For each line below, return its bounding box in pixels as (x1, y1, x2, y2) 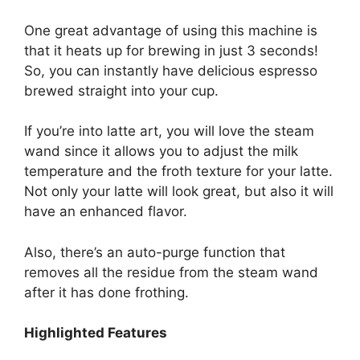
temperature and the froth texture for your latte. (24, 163, 333, 180)
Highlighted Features (24, 325, 167, 342)
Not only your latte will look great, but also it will (24, 183, 333, 200)
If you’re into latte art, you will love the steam (24, 123, 314, 140)
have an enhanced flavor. (24, 203, 187, 220)
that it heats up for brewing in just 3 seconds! (24, 42, 318, 59)
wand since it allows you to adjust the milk (24, 143, 298, 160)
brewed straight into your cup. (24, 82, 219, 99)
